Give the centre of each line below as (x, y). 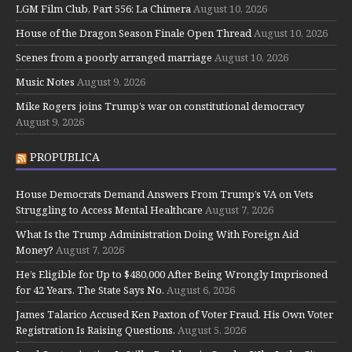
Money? (35, 249)
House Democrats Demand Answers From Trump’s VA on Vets (165, 194)
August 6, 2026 (201, 290)
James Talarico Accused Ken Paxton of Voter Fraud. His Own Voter (174, 314)
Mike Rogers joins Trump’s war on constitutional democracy (160, 106)
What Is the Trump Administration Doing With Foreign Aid (157, 234)
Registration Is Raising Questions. (95, 330)
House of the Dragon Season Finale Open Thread (134, 33)
